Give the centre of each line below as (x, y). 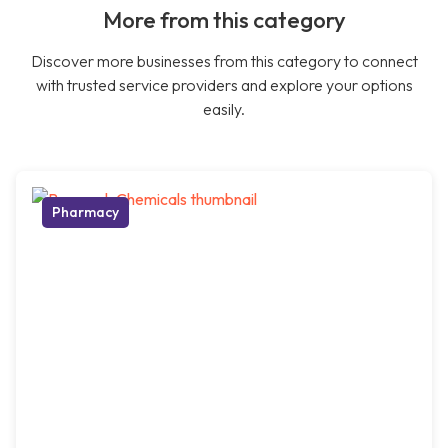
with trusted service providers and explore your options (224, 85)
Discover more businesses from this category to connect (224, 61)
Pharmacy (85, 212)
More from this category (224, 20)
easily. (224, 109)
